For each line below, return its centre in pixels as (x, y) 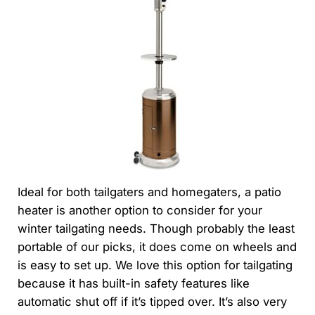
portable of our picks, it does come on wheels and (157, 246)
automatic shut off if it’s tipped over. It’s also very (152, 301)
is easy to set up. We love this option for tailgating (155, 265)
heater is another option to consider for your (140, 210)
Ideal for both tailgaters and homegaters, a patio (149, 192)
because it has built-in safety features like (133, 283)
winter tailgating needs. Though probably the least (156, 228)
